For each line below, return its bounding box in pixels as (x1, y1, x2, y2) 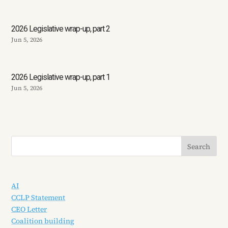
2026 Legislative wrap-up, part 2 (11, 24, 110, 34)
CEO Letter (11, 204, 47, 214)
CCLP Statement (11, 192, 66, 203)
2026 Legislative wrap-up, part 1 (11, 72, 110, 82)
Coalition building (11, 215, 75, 226)
